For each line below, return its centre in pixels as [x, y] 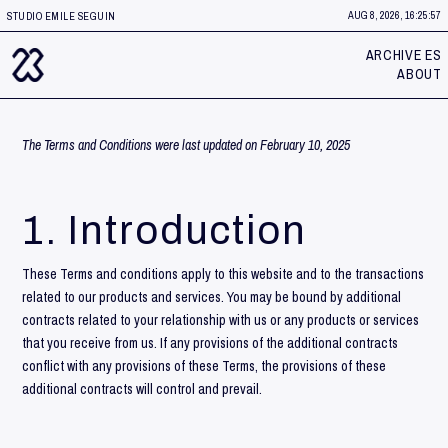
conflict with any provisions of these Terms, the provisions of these [204, 365]
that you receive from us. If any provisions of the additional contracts [210, 342]
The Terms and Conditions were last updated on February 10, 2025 [186, 145]
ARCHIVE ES [403, 55]
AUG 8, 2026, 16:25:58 [394, 15]
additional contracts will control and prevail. [142, 388]
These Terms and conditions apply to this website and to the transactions [223, 273]
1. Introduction [165, 230]
